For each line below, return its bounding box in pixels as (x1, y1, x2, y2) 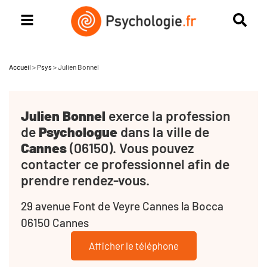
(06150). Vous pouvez (67, 139, 194, 156)
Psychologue (39, 123, 117, 140)
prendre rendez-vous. (21, 171, 150, 188)
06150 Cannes (21, 215, 89, 229)
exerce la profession (105, 107, 231, 124)
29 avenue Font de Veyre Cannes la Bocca (21, 198, 223, 213)
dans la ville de (117, 123, 209, 140)
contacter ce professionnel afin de (21, 155, 229, 172)
